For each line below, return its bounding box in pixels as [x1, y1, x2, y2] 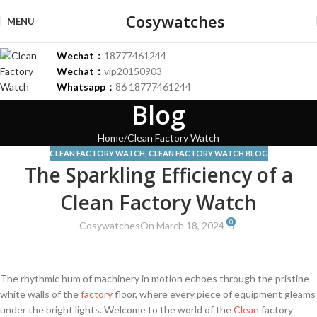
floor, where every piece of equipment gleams [113, 287, 316, 300]
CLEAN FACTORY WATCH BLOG [148, 149, 268, 158]
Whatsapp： [57, 81, 115, 93]
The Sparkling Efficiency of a [24, 161, 293, 189]
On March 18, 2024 [140, 219, 225, 231]
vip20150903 [104, 65, 162, 77]
